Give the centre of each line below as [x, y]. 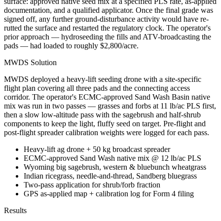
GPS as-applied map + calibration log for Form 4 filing [109, 194]
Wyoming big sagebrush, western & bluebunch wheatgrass [115, 167]
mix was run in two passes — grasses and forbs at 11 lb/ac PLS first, [110, 106]
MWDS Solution [30, 62]
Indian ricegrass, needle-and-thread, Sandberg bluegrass [110, 176]
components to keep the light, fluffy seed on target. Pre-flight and [105, 124]
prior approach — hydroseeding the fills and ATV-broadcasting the [108, 37]
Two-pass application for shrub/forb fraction [92, 185]
